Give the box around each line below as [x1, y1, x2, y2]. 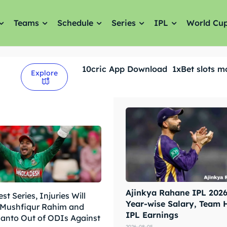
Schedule [57, 18, 94, 28]
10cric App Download [82, 64, 167, 74]
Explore [31, 68, 58, 78]
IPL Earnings [126, 209, 178, 220]
